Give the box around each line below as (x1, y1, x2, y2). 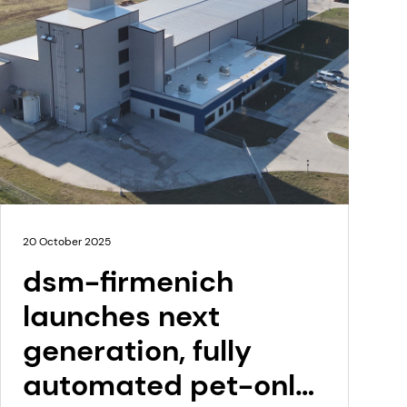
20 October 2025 (22, 233, 111, 249)
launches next (22, 296, 220, 335)
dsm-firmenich (22, 262, 233, 301)
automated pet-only (22, 365, 313, 404)
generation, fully (22, 331, 252, 370)
